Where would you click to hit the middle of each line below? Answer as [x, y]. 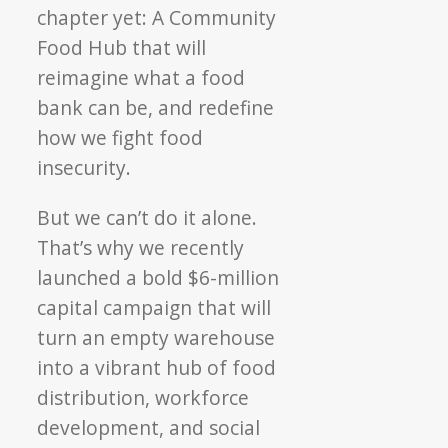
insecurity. [84, 167]
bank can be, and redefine [156, 107]
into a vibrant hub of [135, 367]
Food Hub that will [122, 47]
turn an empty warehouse [156, 337]
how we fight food [120, 137]
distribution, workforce [143, 397]
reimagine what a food [141, 77]
